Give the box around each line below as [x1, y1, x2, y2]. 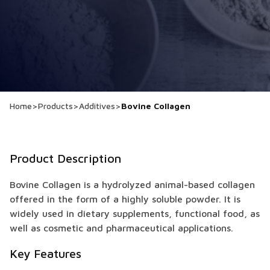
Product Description [10, 151, 121, 165]
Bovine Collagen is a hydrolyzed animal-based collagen [10, 179, 255, 190]
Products [38, 101, 73, 111]
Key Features [10, 246, 81, 260]
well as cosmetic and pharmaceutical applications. [10, 222, 233, 233]
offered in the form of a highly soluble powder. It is [10, 193, 240, 204]
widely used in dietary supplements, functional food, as [10, 208, 260, 219]
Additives [79, 101, 115, 111]
